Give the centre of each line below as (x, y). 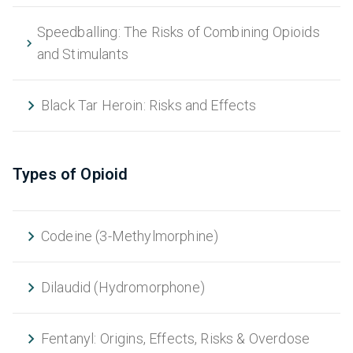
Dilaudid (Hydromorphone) (123, 288)
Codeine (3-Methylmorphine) (130, 236)
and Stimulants (82, 54)
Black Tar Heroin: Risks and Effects (149, 106)
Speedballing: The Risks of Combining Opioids (178, 32)
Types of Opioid (71, 175)
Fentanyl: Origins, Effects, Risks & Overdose (176, 339)
